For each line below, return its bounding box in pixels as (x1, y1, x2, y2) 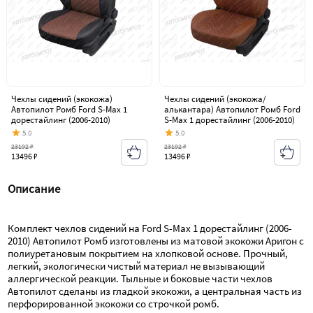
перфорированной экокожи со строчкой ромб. (8, 297, 220, 311)
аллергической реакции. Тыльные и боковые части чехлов (8, 272, 273, 286)
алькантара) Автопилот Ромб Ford (163, 103, 300, 116)
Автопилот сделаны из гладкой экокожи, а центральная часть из (8, 284, 303, 298)
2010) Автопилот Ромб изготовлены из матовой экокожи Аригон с (8, 234, 305, 248)
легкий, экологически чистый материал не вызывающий (8, 259, 265, 273)
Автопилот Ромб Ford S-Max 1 (10, 103, 127, 116)
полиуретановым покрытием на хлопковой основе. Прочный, (8, 247, 289, 261)
